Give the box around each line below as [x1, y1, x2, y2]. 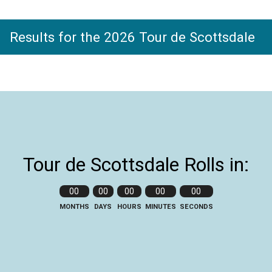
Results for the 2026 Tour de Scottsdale [10, 29, 256, 45]
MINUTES [144, 203, 176, 211]
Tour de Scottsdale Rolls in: [23, 153, 249, 177]
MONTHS [59, 203, 89, 211]
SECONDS [179, 203, 213, 211]
